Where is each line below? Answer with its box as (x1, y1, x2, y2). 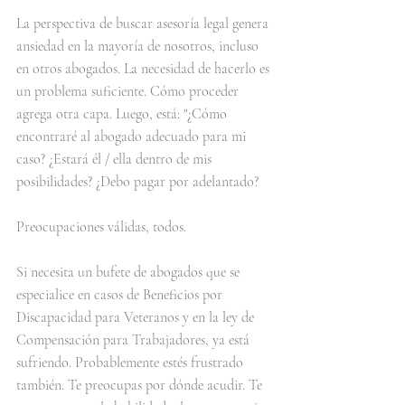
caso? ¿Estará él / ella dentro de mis (16, 150, 215, 168)
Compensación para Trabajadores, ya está (16, 331, 253, 349)
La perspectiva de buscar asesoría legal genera (16, 14, 272, 33)
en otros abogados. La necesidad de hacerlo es (16, 60, 273, 78)
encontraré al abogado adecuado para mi (16, 127, 250, 146)
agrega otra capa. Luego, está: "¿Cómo (16, 105, 231, 123)
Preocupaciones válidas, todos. (16, 218, 186, 236)
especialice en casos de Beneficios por (16, 286, 226, 304)
